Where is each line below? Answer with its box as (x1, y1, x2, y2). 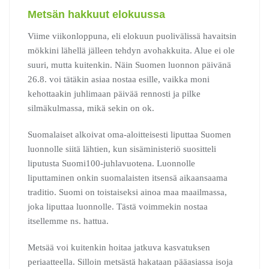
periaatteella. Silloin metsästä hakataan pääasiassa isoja (28, 257, 233, 267)
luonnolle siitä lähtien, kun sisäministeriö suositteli (28, 144, 216, 154)
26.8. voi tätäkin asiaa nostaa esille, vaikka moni (28, 74, 210, 85)
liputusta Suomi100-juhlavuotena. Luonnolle (28, 159, 195, 169)
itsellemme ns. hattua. (28, 216, 109, 226)
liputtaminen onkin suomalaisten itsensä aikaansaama (28, 173, 228, 183)
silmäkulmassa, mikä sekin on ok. (28, 103, 154, 113)
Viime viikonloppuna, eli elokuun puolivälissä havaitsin (28, 31, 237, 41)
